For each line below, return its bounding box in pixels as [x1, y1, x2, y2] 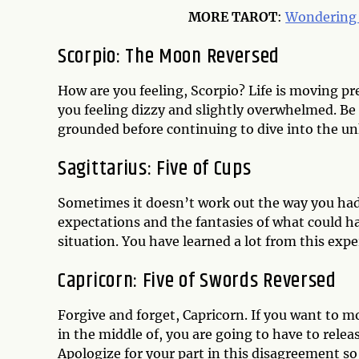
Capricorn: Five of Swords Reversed [58, 264, 337, 296]
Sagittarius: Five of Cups [58, 152, 252, 184]
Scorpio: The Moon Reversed [58, 40, 280, 72]
